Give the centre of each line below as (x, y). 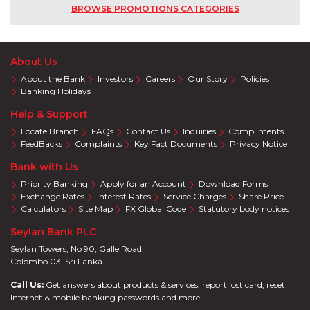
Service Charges (195, 196)
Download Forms (233, 183)
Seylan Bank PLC (53, 231)
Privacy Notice (258, 143)
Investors (115, 78)
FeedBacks (42, 143)
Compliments (256, 131)
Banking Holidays (56, 91)
